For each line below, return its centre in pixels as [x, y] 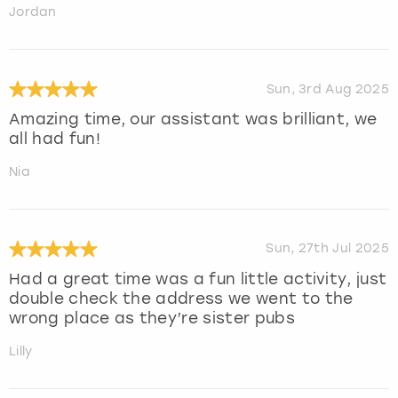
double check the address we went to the [181, 299]
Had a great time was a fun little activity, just [198, 279]
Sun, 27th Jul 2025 [327, 249]
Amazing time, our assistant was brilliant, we [193, 119]
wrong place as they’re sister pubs [152, 318]
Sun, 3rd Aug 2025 [327, 89]
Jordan [32, 12]
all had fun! [55, 139]
